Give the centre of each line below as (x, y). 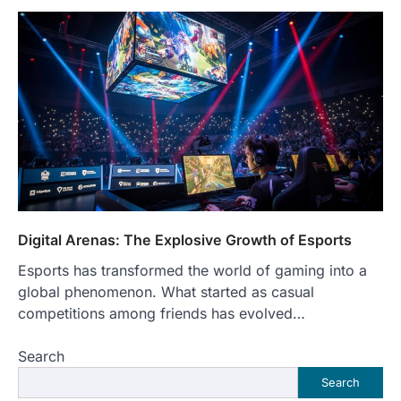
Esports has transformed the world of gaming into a (192, 270)
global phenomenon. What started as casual (166, 291)
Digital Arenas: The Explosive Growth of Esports (185, 239)
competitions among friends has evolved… (162, 313)
